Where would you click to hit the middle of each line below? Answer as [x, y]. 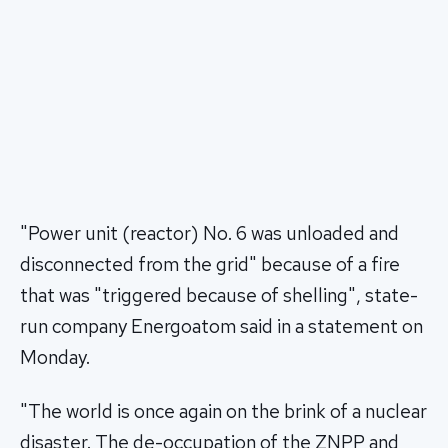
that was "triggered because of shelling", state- [219, 296]
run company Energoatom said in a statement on [221, 327]
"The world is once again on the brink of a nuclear [223, 412]
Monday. [55, 358]
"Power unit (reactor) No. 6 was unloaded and [209, 234]
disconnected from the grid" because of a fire [210, 265]
